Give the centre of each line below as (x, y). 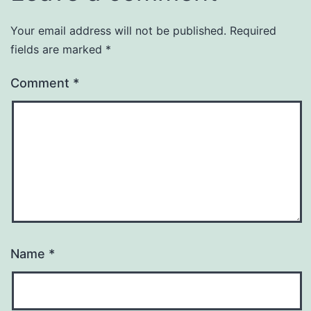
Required (253, 30)
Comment (42, 83)
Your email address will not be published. (118, 30)
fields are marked (58, 49)
